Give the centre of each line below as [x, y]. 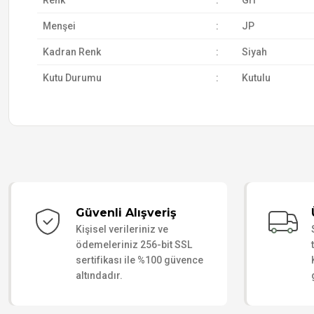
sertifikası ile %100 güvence [139, 260]
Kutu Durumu [72, 78]
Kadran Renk [71, 52]
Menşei [59, 26]
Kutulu [256, 78]
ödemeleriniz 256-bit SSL [134, 245]
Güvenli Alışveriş [126, 213]
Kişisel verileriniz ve [122, 229]
